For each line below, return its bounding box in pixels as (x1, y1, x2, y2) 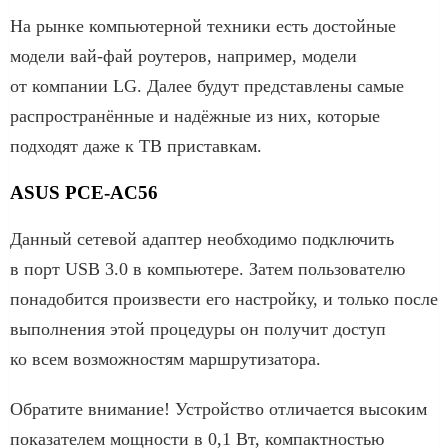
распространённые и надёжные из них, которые (10, 105, 380, 126)
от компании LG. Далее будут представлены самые (10, 75, 404, 96)
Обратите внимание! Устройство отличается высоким (10, 398, 427, 419)
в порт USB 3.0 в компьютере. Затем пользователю (10, 258, 405, 279)
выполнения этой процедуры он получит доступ (10, 318, 386, 339)
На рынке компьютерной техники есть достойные (10, 15, 396, 36)
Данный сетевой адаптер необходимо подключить (10, 228, 394, 249)
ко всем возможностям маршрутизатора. (10, 348, 321, 369)
